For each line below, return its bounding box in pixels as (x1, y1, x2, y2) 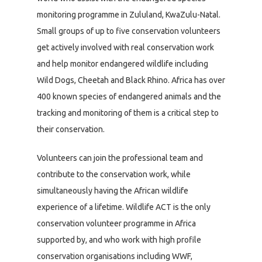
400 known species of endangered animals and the (37, 92, 221, 102)
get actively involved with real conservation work (37, 43, 214, 53)
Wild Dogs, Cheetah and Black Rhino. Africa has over (37, 75, 225, 85)
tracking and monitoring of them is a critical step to (37, 108, 219, 118)
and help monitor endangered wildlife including (37, 59, 208, 69)
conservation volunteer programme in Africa (37, 219, 196, 229)
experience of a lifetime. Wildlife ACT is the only (37, 202, 211, 212)
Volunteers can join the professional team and (37, 153, 203, 163)
